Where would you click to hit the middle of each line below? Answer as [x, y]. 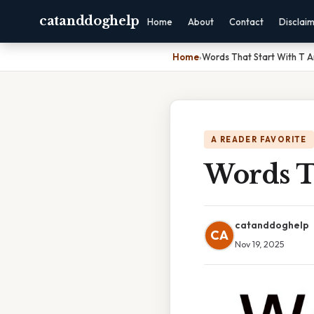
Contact [247, 22]
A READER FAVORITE [259, 139]
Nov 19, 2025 [260, 244]
